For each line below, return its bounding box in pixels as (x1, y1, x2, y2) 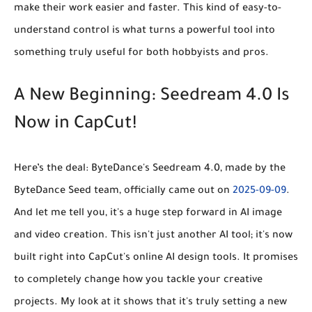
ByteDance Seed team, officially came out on (14, 186, 233, 198)
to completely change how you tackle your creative (14, 275, 263, 287)
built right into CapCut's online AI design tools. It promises (14, 253, 298, 265)
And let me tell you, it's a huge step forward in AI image (14, 208, 282, 220)
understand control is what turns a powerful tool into (14, 25, 275, 37)
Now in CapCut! (14, 116, 136, 134)
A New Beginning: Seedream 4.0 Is (14, 88, 290, 107)
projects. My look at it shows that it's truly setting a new (14, 297, 287, 309)
